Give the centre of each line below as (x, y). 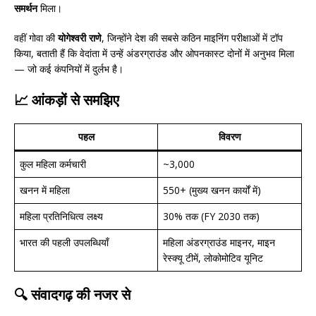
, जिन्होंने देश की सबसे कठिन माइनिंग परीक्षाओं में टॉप (192, 37)
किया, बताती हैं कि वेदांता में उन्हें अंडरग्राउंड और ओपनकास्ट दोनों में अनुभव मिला (154, 53)
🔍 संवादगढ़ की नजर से (72, 294)
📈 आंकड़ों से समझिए (67, 99)
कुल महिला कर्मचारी (53, 164)
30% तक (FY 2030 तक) (211, 216)
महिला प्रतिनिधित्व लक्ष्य (61, 216)
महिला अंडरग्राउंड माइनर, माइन (219, 242)
